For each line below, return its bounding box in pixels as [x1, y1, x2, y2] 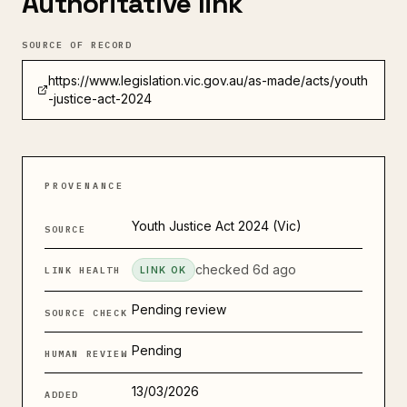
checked [194, 262, 253, 277]
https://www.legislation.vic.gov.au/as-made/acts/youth [48, 73, 369, 88]
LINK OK [140, 264, 187, 275]
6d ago [252, 262, 296, 277]
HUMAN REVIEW [45, 348, 128, 360]
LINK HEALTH [45, 264, 121, 276]
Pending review [132, 302, 226, 317]
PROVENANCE [45, 180, 124, 192]
